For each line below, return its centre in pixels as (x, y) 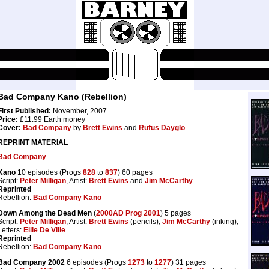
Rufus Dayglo (162, 128)
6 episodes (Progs (96, 263)
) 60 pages (135, 173)
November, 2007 (79, 111)
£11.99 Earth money (52, 120)
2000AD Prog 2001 (128, 213)
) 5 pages (176, 213)
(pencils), (145, 222)
